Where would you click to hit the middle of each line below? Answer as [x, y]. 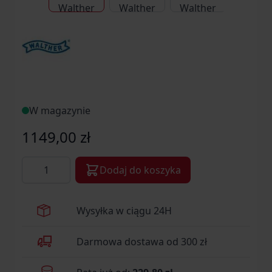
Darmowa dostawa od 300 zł [142, 242]
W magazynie [60, 111]
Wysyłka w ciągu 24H [124, 211]
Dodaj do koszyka [140, 170]
